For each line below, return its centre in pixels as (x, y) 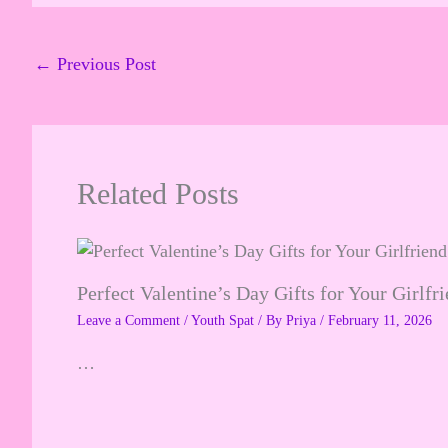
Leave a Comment (128, 321)
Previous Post (104, 64)
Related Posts (158, 194)
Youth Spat (222, 321)
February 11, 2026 (380, 321)
